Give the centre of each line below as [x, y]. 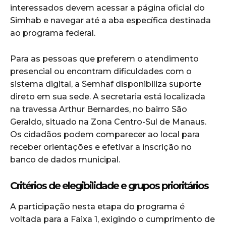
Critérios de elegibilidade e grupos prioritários [109, 186]
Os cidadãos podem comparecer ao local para [105, 135]
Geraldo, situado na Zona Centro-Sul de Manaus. [108, 122]
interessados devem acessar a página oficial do [107, 8]
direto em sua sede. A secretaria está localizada [108, 97]
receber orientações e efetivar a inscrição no [101, 147]
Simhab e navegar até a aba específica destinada [110, 21]
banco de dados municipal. [65, 160]
